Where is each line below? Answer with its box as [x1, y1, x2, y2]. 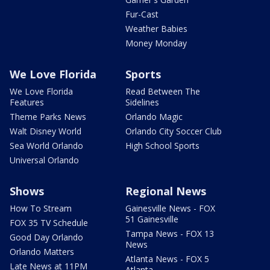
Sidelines [125, 96, 159, 108]
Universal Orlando [10, 154, 79, 166]
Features [10, 96, 44, 108]
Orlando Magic [125, 110, 183, 122]
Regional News [125, 183, 206, 198]
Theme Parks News [10, 110, 86, 122]
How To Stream [10, 202, 72, 214]
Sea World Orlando [10, 139, 83, 151]
